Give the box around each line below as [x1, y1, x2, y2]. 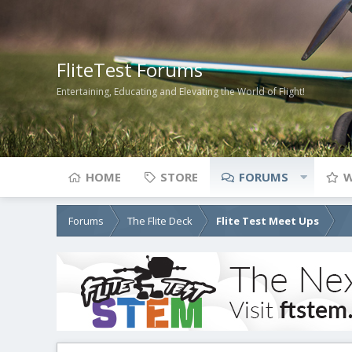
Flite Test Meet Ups [216, 214, 319, 228]
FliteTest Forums [57, 56, 203, 82]
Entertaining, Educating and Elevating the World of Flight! [57, 85, 305, 99]
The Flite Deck [127, 214, 192, 228]
